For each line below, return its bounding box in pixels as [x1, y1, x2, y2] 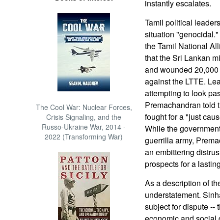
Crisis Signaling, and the [46, 112, 122, 122]
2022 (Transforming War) [45, 132, 123, 141]
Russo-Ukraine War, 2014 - [42, 122, 126, 132]
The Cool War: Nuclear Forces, [35, 102, 132, 112]
